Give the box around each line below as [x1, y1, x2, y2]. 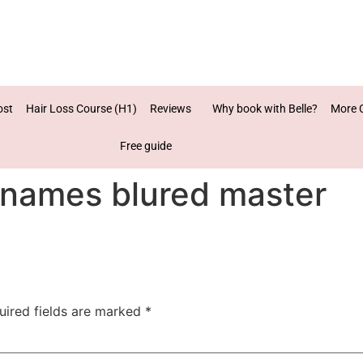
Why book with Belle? [212, 101, 318, 115]
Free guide [119, 139, 172, 152]
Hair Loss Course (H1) [26, 101, 138, 115]
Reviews [150, 101, 192, 115]
